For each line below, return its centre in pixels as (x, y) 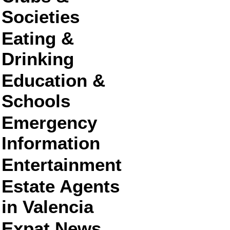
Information (51, 143)
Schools (36, 101)
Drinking (38, 59)
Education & (53, 80)
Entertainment (62, 165)
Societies (41, 17)
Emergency (49, 122)
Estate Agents (61, 186)
